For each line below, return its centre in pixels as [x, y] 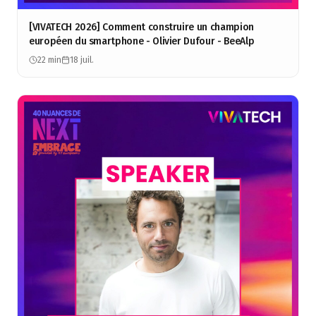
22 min [49, 60]
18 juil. [82, 60]
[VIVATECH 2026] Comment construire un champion [141, 27]
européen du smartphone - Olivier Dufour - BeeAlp [142, 41]
